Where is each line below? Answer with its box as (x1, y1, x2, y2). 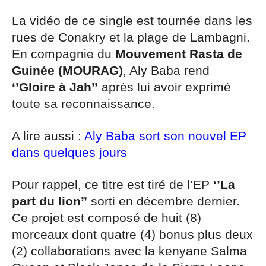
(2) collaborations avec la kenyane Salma (12, 243, 247, 258)
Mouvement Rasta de (115, 46, 242, 61)
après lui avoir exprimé (98, 80, 231, 94)
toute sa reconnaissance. (12, 96, 155, 111)
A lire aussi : (12, 128, 84, 143)
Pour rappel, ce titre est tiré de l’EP (12, 177, 213, 192)
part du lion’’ (12, 194, 87, 208)
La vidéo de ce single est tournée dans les (12, 13, 252, 28)
